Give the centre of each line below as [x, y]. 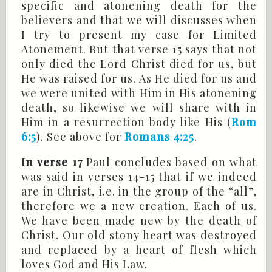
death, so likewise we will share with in [139, 108]
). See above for [80, 137]
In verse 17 [52, 162]
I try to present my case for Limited [139, 35]
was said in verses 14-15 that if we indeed [139, 177]
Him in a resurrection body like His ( [126, 122]
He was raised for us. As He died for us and [139, 79]
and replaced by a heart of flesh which [139, 250]
